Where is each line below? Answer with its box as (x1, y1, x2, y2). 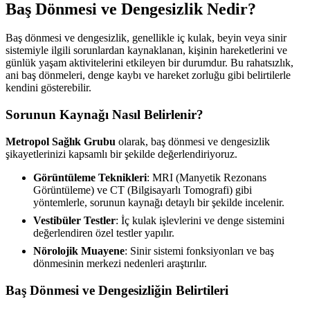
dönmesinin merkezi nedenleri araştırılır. (33, 257, 207, 269)
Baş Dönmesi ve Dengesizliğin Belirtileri (6, 282, 228, 298)
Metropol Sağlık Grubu (6, 135, 116, 147)
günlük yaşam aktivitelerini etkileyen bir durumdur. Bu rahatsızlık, (6, 57, 293, 69)
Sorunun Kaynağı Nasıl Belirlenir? (6, 107, 203, 122)
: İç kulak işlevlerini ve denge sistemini (116, 214, 284, 226)
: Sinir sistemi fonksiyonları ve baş (125, 244, 274, 257)
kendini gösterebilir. (6, 82, 91, 94)
